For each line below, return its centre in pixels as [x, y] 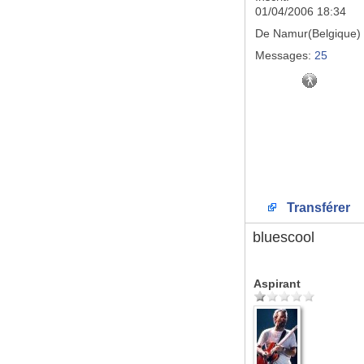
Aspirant [277, 284]
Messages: [283, 55]
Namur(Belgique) [315, 33]
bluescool [284, 237]
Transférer [316, 208]
